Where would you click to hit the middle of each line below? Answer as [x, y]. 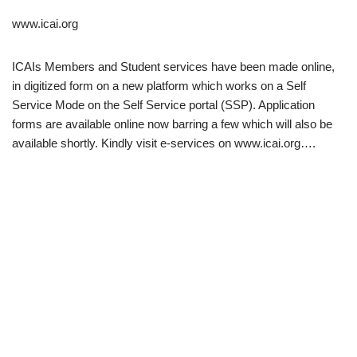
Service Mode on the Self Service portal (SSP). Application [163, 105]
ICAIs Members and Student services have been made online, [173, 67]
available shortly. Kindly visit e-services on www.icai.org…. [164, 143]
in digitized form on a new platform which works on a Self [159, 86]
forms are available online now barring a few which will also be [172, 124]
